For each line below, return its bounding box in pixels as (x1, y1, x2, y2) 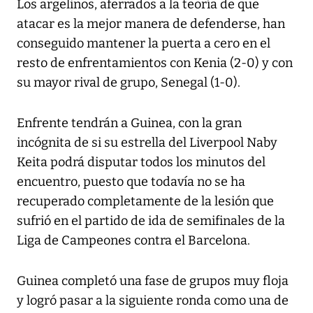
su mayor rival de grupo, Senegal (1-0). (17, 75, 240, 91)
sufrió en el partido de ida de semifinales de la (17, 213, 285, 229)
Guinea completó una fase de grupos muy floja (17, 273, 289, 289)
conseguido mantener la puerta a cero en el (17, 36, 270, 52)
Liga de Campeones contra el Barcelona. (17, 233, 250, 249)
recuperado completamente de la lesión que (17, 194, 274, 210)
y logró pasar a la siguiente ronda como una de (17, 293, 289, 309)
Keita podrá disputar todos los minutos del (17, 154, 265, 170)
